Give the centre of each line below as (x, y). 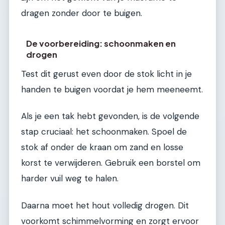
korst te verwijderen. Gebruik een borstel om (111, 163)
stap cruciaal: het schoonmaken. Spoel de (104, 132)
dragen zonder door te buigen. (82, 13)
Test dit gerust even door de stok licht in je (106, 74)
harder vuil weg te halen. (70, 179)
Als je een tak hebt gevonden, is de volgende (110, 116)
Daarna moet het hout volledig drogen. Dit (105, 205)
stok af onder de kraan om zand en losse (102, 147)
